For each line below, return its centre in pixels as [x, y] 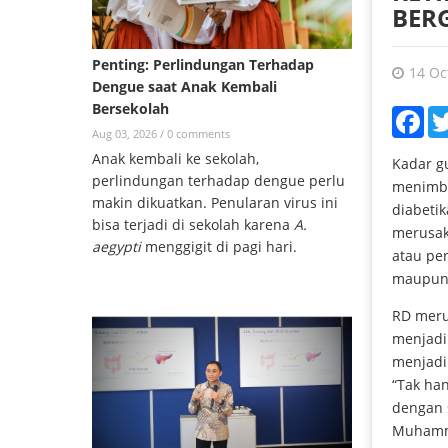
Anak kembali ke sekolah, [175, 158]
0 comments [198, 133]
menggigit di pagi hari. [219, 246]
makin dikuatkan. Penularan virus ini [215, 202]
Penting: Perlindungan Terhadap [203, 64]
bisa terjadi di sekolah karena [193, 224]
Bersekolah [130, 108]
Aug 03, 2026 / [129, 133]
